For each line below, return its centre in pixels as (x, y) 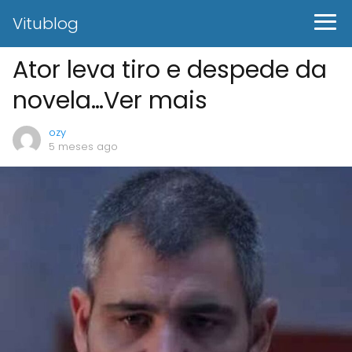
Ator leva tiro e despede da (170, 70)
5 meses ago (83, 147)
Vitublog (46, 24)
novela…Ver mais (110, 101)
